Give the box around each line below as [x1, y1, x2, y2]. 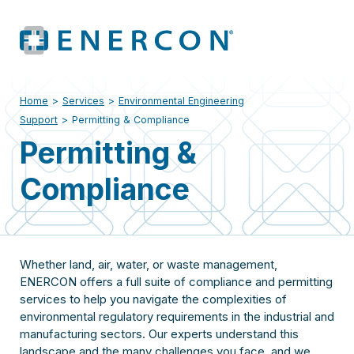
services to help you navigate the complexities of [19, 292, 287, 307]
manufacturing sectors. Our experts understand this [19, 326, 299, 342]
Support [19, 113, 58, 126]
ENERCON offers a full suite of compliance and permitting [19, 274, 333, 290]
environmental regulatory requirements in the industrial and [19, 309, 334, 325]
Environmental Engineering [118, 94, 244, 107]
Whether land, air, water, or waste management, [19, 257, 277, 273]
